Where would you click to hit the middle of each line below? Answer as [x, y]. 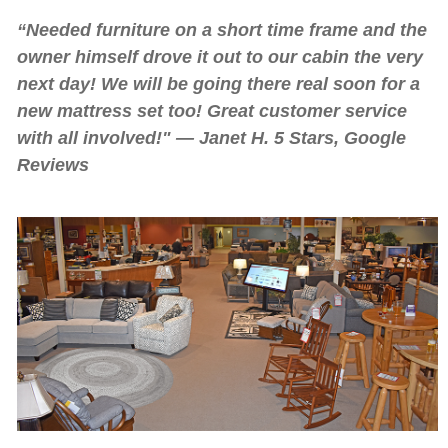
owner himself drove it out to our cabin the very [219, 56]
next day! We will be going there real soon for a [218, 83]
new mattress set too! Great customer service [211, 110]
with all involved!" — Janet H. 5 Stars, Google [211, 137]
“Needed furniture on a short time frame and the [221, 29]
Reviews [52, 164]
